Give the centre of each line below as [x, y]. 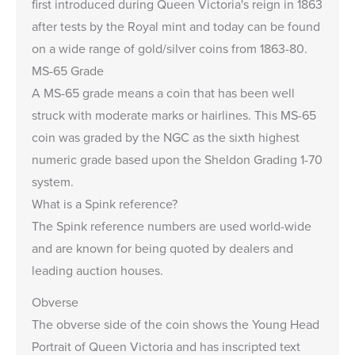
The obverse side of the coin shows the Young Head [176, 324]
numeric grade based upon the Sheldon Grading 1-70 [177, 159]
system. [53, 181]
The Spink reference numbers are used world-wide [172, 225]
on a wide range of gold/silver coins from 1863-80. [170, 48]
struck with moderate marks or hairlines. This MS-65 [174, 115]
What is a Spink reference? [105, 203]
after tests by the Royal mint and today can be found [176, 26]
